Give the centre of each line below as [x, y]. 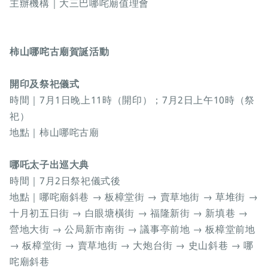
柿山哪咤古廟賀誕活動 [60, 52]
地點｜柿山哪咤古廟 [54, 133]
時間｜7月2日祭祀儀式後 [65, 181]
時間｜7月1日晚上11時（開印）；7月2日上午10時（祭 [132, 100]
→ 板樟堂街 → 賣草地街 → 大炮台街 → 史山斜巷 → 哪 [132, 246]
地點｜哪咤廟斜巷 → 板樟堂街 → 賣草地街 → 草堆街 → [134, 197]
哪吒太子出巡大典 [50, 165]
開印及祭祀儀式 [45, 84]
